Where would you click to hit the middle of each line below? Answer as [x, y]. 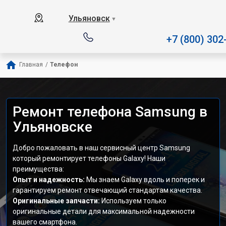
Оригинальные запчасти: [57, 201]
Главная [31, 65]
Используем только [134, 201]
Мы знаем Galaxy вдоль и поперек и [146, 180]
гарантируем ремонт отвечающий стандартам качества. [107, 190]
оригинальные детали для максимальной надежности [104, 211]
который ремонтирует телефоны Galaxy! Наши [89, 158]
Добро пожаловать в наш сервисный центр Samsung [101, 148]
